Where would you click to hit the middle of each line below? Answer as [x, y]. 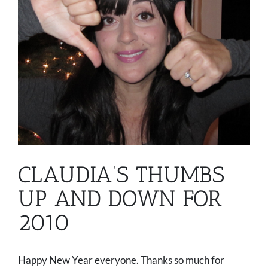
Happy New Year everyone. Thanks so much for [121, 260]
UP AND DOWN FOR [120, 199]
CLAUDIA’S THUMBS [121, 175]
